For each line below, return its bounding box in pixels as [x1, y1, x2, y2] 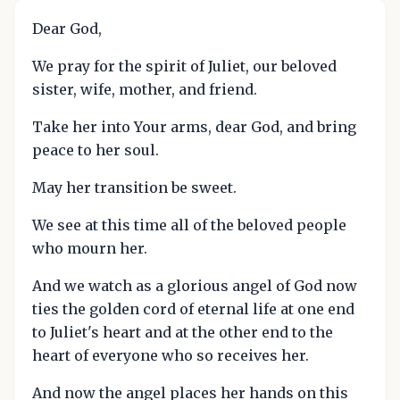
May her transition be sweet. [32, 179, 237, 196]
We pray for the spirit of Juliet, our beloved [32, 57, 337, 75]
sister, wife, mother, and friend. [32, 80, 257, 98]
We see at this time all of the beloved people [32, 216, 346, 234]
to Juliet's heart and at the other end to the [32, 323, 333, 341]
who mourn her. [32, 239, 147, 257]
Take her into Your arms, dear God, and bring [32, 118, 356, 136]
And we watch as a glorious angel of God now [32, 277, 357, 295]
